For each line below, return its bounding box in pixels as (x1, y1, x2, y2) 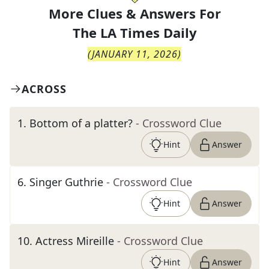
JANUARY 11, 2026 (92, 47, 178, 61)
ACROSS (22, 82, 67, 96)
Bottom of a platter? (29, 116, 133, 130)
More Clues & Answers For (48, 4, 221, 22)
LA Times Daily (100, 23, 197, 41)
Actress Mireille (35, 234, 114, 248)
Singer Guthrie (29, 175, 103, 189)
